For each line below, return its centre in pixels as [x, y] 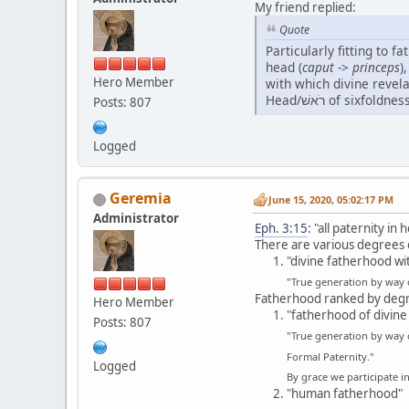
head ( [284, 67]
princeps [376, 67]
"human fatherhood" [345, 394]
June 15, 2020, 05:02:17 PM [331, 199]
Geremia [141, 199]
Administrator [136, 219]
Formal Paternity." [330, 356]
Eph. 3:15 [281, 229]
